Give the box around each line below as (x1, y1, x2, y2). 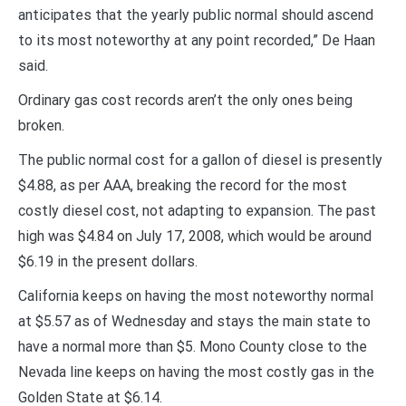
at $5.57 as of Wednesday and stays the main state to (18, 313, 371, 331)
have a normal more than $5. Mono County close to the (18, 338, 367, 356)
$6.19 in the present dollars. (18, 253, 198, 271)
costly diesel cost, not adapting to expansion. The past (18, 202, 376, 220)
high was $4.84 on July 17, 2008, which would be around (18, 227, 372, 246)
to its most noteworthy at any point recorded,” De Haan (18, 32, 375, 50)
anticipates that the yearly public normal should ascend (18, 6, 373, 24)
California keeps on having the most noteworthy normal (18, 287, 373, 305)
